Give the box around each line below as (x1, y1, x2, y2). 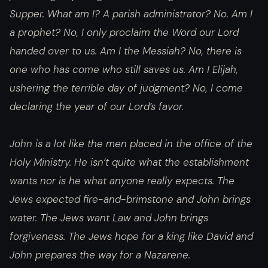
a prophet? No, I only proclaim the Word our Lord (10, 26, 239, 39)
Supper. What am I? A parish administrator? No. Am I (10, 7, 252, 21)
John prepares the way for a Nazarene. (10, 248, 190, 261)
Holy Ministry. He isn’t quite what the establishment (10, 155, 249, 169)
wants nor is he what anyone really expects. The (10, 173, 234, 187)
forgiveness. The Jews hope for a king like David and (10, 229, 253, 243)
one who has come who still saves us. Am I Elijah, (10, 63, 238, 77)
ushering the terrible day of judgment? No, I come (10, 81, 243, 95)
